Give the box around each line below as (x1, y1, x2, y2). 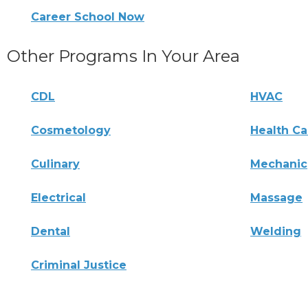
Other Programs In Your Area (7, 46, 240, 67)
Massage (250, 191, 303, 205)
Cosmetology (31, 124, 111, 137)
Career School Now (31, 10, 144, 24)
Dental (31, 225, 70, 239)
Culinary (31, 157, 80, 171)
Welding (250, 225, 302, 239)
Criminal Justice (31, 258, 126, 272)
